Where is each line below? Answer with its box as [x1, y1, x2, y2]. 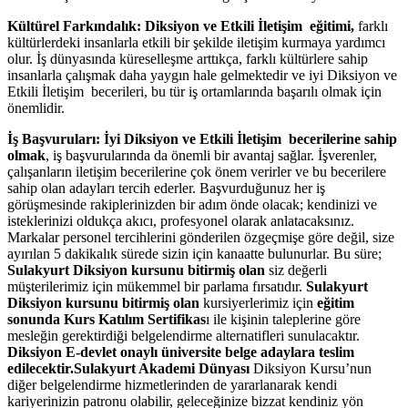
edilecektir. [7, 360, 74, 376]
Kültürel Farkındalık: [7, 17, 141, 34]
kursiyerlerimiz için [203, 294, 317, 311]
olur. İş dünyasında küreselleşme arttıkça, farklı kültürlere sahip [7, 50, 368, 66]
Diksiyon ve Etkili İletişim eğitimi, [141, 17, 354, 34]
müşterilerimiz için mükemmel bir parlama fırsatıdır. [7, 278, 306, 294]
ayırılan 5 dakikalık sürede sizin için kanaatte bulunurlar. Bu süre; [7, 245, 382, 261]
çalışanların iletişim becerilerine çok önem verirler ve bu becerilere [7, 163, 386, 179]
